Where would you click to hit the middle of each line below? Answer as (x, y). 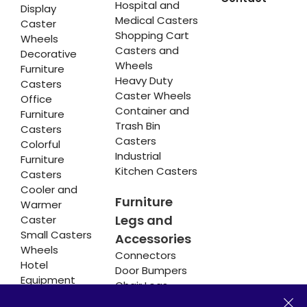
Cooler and (49, 190)
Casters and (147, 51)
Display (38, 9)
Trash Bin (137, 126)
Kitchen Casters (156, 171)
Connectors (145, 256)
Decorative (49, 54)
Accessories (153, 239)
